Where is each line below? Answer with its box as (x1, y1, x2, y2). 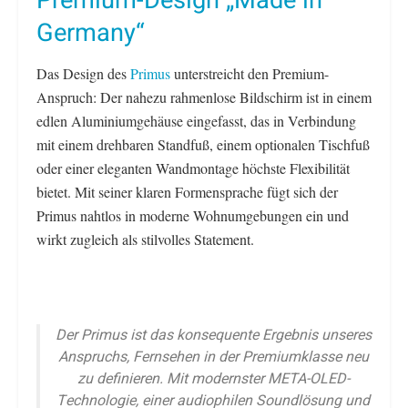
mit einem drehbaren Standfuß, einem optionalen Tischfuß (36, 135, 370, 155)
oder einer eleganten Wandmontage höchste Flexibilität (36, 158, 350, 178)
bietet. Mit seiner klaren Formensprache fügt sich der (36, 182, 338, 202)
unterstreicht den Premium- (170, 64, 329, 84)
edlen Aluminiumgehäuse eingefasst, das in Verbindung (36, 111, 356, 131)
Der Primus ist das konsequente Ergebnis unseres (55, 324, 372, 347)
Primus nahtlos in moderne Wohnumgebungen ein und (36, 206, 349, 226)
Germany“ (36, 15, 145, 52)
